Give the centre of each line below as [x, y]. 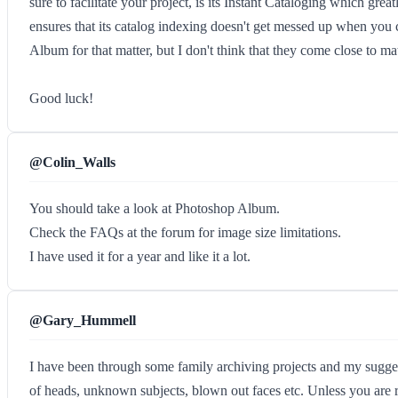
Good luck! [61, 98]
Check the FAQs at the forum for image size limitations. [185, 232]
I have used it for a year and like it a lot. [140, 256]
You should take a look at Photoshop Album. [155, 208]
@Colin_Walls [72, 162]
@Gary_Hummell [83, 320]
